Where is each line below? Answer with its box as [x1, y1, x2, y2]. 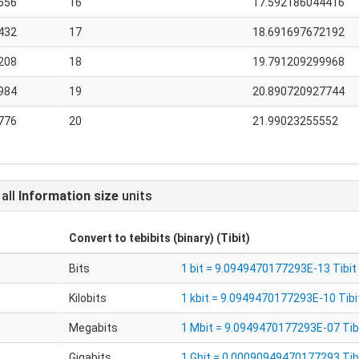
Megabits [68, 321, 118, 334]
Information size [18, 188, 119, 204]
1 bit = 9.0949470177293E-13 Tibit [180, 262, 357, 275]
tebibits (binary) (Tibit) [128, 232, 250, 244]
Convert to [68, 232, 129, 244]
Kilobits [68, 292, 107, 305]
